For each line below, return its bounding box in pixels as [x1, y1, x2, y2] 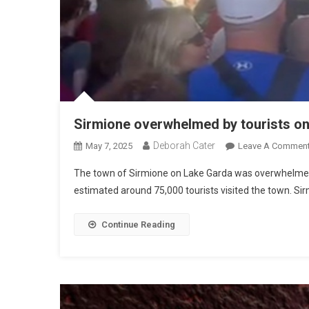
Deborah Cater [153, 139, 215, 151]
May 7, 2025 [86, 140, 132, 151]
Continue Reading [101, 219, 175, 230]
